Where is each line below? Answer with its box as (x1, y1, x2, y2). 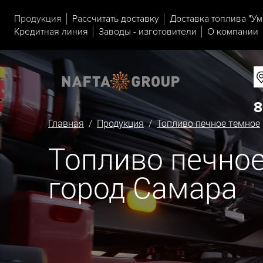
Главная (48, 117, 84, 130)
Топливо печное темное (157, 117, 260, 130)
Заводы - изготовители (99, 25, 197, 38)
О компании (207, 25, 258, 38)
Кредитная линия (14, 25, 88, 38)
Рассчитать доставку (72, 12, 159, 25)
